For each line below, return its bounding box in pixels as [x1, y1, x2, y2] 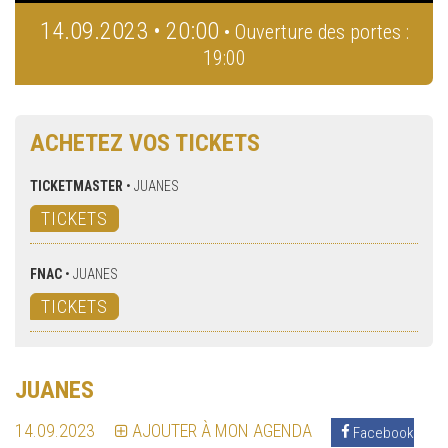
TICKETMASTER [30, 178, 123, 195]
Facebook [350, 423, 414, 442]
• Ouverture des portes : [224, 20, 409, 45]
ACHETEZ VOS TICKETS [30, 129, 260, 158]
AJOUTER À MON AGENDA [132, 420, 312, 442]
